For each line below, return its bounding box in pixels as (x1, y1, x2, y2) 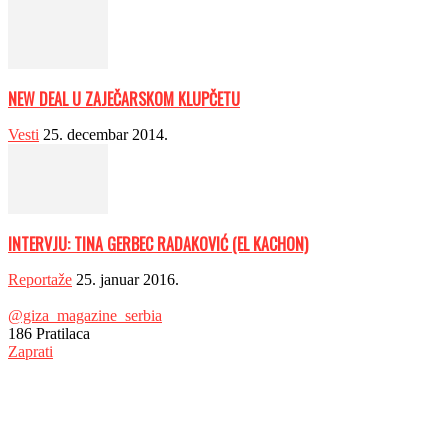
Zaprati (8, 343, 53, 361)
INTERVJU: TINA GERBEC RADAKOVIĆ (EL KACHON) (8, 232, 308, 257)
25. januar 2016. (76, 271, 179, 289)
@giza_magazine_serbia (8, 307, 162, 325)
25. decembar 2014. (43, 126, 168, 144)
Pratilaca (32, 325, 90, 343)
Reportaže (8, 271, 72, 289)
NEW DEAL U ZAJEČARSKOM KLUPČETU (8, 87, 240, 112)
